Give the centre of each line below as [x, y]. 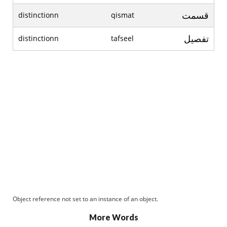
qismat [123, 15]
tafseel [122, 38]
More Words [113, 217]
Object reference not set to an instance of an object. [85, 199]
